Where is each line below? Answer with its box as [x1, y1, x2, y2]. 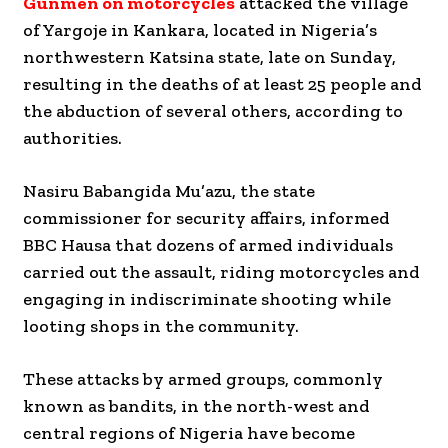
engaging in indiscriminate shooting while [23, 288, 391, 311]
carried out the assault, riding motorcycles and [23, 261, 420, 284]
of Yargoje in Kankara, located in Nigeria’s [23, 19, 377, 42]
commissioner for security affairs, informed [23, 207, 390, 230]
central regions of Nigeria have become [23, 422, 355, 445]
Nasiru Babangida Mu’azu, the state [23, 180, 315, 203]
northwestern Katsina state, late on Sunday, [23, 46, 396, 69]
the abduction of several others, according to [23, 100, 403, 123]
